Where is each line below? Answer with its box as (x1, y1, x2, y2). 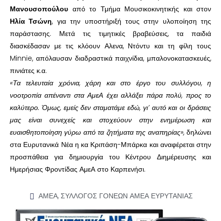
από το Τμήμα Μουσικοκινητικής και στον (68, 4, 211, 14)
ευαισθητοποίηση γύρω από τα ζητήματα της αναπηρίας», (10, 127, 186, 138)
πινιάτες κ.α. (10, 66, 47, 76)
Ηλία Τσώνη (10, 16, 52, 27)
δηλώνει (186, 127, 211, 138)
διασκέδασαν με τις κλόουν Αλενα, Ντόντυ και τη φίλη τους (10, 41, 211, 51)
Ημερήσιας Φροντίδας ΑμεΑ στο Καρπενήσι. (10, 164, 146, 175)
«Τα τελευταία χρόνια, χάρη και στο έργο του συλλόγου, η (10, 78, 211, 88)
